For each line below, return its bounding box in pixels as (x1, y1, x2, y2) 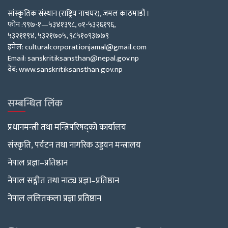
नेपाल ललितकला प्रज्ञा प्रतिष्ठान (8, 191, 101, 206)
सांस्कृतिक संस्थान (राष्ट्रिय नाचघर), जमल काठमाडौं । (8, 7, 150, 20)
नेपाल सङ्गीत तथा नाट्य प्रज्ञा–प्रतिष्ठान (8, 173, 119, 188)
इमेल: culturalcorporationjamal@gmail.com (8, 40, 147, 53)
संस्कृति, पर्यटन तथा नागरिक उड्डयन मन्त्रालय (8, 137, 141, 152)
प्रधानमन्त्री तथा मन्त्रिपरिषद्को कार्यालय (8, 120, 126, 134)
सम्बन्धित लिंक (8, 94, 63, 112)
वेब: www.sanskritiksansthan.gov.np (8, 63, 123, 76)
